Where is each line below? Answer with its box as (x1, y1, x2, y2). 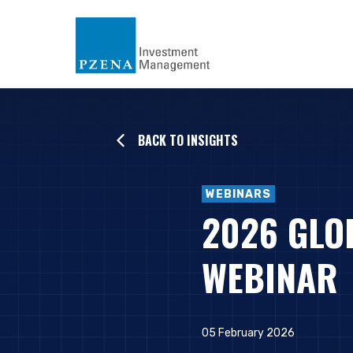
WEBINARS (206, 188, 271, 201)
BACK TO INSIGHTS (137, 131, 238, 150)
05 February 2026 (202, 326, 295, 340)
